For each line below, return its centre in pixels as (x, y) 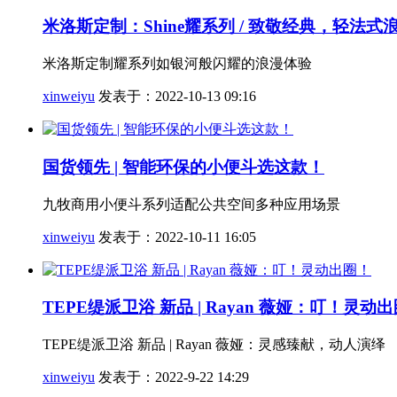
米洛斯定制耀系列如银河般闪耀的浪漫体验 (177, 64)
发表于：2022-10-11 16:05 (175, 237)
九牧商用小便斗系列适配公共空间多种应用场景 (191, 204)
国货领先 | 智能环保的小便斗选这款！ (183, 167)
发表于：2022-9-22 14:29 (172, 377)
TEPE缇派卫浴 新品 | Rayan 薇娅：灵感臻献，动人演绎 (214, 344)
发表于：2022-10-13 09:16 (175, 97)
